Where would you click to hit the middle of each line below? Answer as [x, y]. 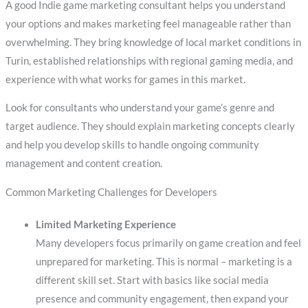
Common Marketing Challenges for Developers [111, 192]
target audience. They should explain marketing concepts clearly [150, 126]
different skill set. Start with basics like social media [152, 280]
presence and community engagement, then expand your [162, 298]
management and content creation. [84, 164]
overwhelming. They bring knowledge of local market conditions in [153, 42]
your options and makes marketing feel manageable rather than [148, 23]
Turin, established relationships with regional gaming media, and [149, 60]
